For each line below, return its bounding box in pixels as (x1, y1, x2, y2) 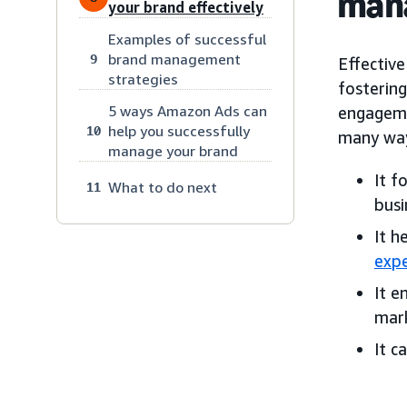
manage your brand (108, 141, 238, 160)
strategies (108, 69, 178, 88)
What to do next (108, 177, 217, 196)
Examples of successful (108, 29, 266, 48)
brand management (108, 49, 241, 68)
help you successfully (108, 121, 250, 140)
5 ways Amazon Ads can (108, 101, 267, 120)
